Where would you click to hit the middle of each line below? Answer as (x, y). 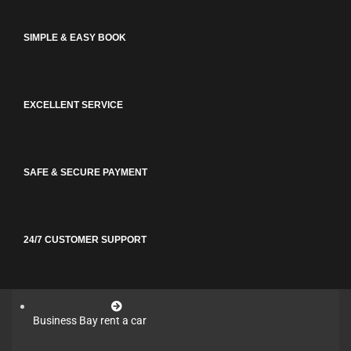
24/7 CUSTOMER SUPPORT (85, 240)
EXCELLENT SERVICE (74, 105)
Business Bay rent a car (90, 320)
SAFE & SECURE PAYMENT (86, 172)
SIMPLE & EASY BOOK (75, 38)
